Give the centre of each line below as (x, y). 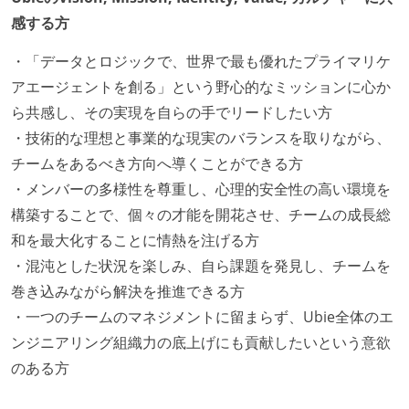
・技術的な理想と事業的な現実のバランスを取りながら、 (201, 137)
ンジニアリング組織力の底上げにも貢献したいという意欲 (201, 342)
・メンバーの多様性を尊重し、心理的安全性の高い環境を (201, 189)
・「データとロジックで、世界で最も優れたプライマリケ (201, 61)
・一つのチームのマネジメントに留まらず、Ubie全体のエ (202, 316)
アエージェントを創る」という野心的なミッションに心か (201, 86)
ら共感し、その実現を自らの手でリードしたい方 (172, 112)
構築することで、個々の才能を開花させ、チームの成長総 (201, 214)
